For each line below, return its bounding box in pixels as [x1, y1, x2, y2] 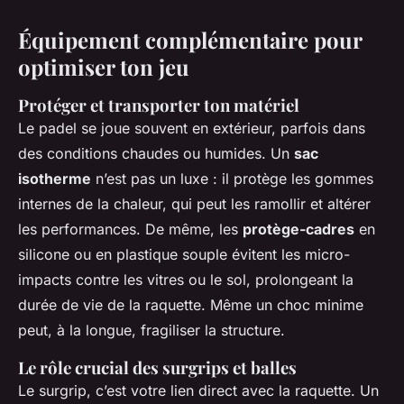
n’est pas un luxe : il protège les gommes [91, 169, 373, 188]
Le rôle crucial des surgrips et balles [18, 355, 297, 379]
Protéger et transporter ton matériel [18, 93, 299, 116]
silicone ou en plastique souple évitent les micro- [18, 244, 350, 263]
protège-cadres [243, 219, 354, 238]
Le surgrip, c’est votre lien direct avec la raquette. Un [18, 381, 379, 399]
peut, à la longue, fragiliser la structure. [18, 320, 285, 339]
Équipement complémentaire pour [18, 24, 362, 54]
